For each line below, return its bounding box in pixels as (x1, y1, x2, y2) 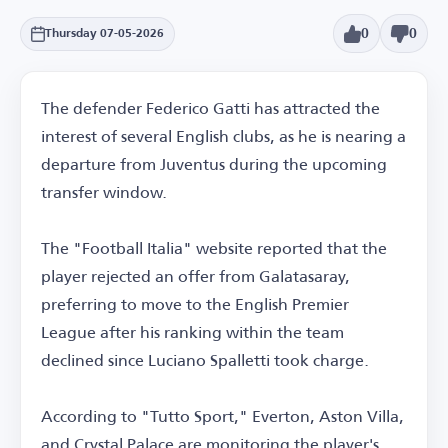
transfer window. (41, 176, 167, 208)
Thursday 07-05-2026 (45, 27, 164, 40)
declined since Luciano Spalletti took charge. (41, 344, 369, 376)
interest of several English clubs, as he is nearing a (41, 120, 406, 152)
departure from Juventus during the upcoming (41, 148, 387, 180)
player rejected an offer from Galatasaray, (41, 260, 350, 292)
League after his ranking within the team (41, 316, 344, 348)
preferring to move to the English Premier (41, 288, 349, 320)
